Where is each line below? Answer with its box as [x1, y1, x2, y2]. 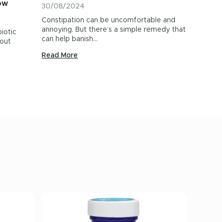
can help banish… [42, 36, 98, 43]
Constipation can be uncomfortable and [42, 17, 175, 24]
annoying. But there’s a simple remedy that [42, 26, 186, 33]
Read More [42, 52, 78, 59]
